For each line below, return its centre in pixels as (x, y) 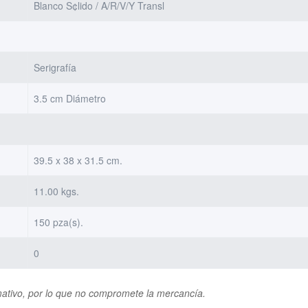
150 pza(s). (59, 222)
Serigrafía (55, 67)
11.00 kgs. (57, 191)
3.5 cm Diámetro (70, 98)
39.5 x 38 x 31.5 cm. (78, 160)
